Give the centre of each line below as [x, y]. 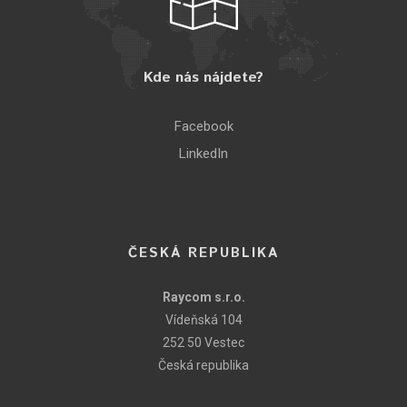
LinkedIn [203, 154]
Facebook [203, 126]
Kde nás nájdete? [203, 78]
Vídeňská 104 [203, 320]
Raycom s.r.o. [203, 297]
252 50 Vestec [203, 342]
